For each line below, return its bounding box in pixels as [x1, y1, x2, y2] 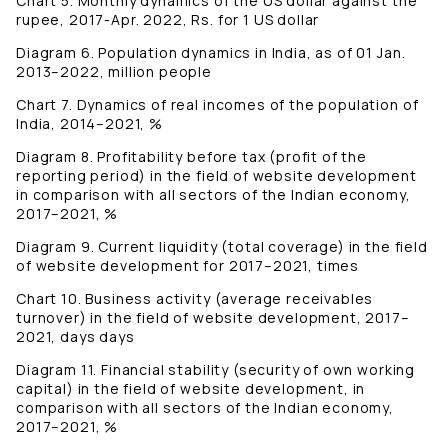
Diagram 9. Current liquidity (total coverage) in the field [16, 237, 428, 257]
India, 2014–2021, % [16, 114, 163, 134]
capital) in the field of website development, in [16, 379, 366, 399]
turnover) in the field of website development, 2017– [16, 308, 410, 328]
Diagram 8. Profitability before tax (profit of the [16, 147, 367, 167]
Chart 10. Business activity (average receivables [16, 289, 374, 309]
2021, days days [16, 327, 135, 347]
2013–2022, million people [16, 62, 212, 82]
